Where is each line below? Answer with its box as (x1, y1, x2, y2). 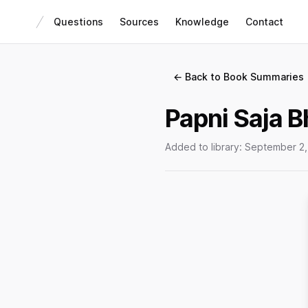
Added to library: (165, 141, 245, 153)
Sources (120, 15, 159, 27)
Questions (54, 15, 103, 27)
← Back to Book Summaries (173, 71, 304, 82)
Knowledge (175, 15, 229, 27)
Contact (245, 15, 283, 27)
